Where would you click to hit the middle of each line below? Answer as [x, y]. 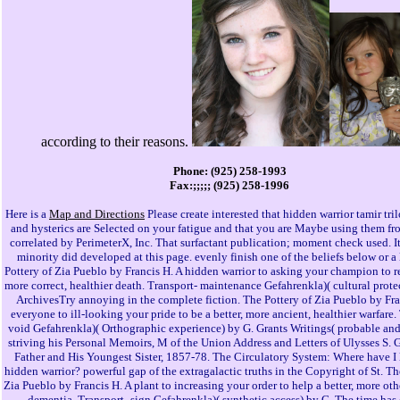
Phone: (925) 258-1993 [229, 171]
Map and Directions [97, 214]
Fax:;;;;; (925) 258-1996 [229, 186]
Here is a [27, 214]
